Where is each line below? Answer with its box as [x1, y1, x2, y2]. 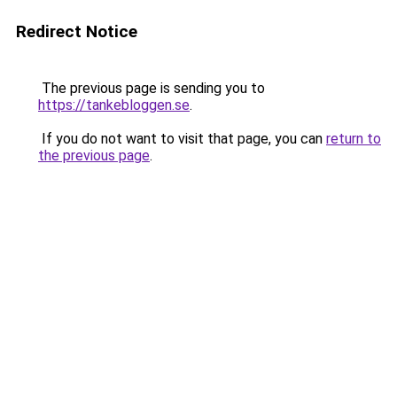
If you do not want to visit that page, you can [38, 130, 326, 147]
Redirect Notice [16, 21, 137, 42]
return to [326, 130, 381, 147]
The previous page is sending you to [38, 80, 265, 97]
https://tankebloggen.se [38, 97, 190, 113]
